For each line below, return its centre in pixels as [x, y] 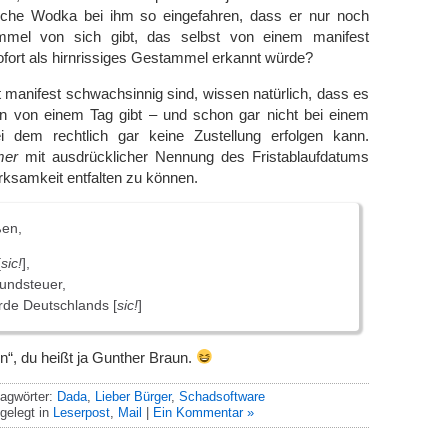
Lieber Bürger [132, 396]
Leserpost [81, 412]
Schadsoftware [221, 396]
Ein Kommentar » [203, 412]
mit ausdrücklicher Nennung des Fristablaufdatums [193, 156]
